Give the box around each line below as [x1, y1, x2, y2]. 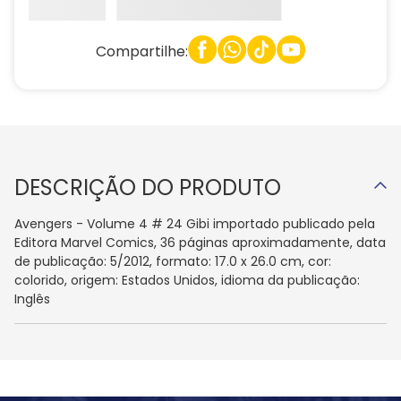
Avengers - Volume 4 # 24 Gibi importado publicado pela [14, 215, 375, 234]
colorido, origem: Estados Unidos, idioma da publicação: [14, 271, 360, 290]
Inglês [14, 290, 50, 309]
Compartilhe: [95, 40, 188, 62]
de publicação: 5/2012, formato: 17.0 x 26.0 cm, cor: [14, 252, 331, 271]
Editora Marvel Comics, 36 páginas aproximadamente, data [14, 234, 386, 252]
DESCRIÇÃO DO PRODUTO [14, 173, 281, 203]
